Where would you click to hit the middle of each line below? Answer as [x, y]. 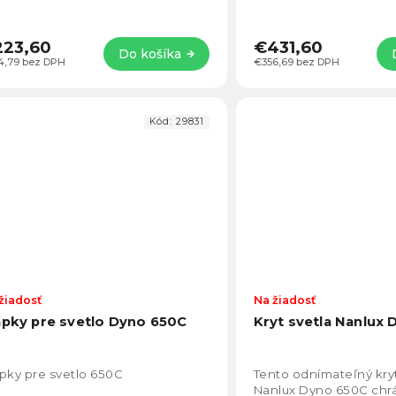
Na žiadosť [284, 300]
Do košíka [149, 53]
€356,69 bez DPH [296, 61]
